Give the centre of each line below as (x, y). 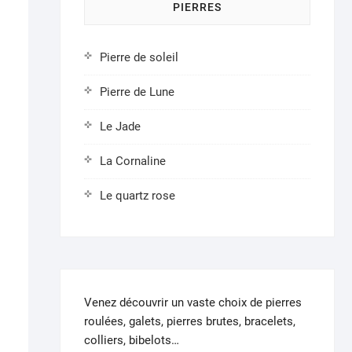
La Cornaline (133, 161)
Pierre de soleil (139, 57)
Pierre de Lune (137, 92)
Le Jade (120, 126)
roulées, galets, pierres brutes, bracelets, (190, 321)
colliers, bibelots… (132, 340)
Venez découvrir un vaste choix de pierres (193, 302)
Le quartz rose (137, 195)
